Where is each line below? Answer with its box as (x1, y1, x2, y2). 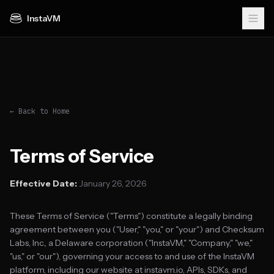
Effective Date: (10, 178, 77, 189)
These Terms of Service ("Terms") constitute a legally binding (10, 210, 253, 221)
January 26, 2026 (77, 178, 147, 189)
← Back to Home (10, 106, 70, 116)
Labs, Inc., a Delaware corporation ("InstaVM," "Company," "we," (10, 237, 253, 248)
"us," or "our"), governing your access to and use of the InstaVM (10, 251, 254, 262)
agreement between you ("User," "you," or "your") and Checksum (10, 224, 264, 235)
